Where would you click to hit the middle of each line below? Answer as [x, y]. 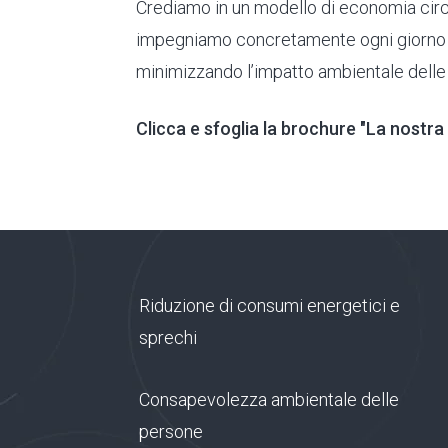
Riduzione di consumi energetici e [269, 306]
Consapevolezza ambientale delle [268, 400]
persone [170, 432]
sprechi [167, 338]
